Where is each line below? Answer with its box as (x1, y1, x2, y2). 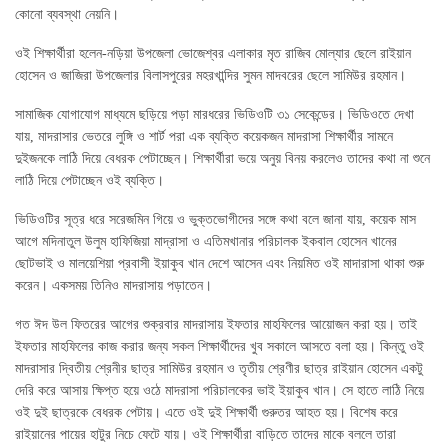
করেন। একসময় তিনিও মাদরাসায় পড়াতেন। (15, 278, 212, 294)
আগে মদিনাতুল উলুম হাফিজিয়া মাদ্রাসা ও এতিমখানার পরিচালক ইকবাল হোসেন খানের (15, 234, 397, 250)
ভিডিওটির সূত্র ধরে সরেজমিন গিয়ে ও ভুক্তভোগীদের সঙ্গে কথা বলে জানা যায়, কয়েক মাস (15, 212, 416, 228)
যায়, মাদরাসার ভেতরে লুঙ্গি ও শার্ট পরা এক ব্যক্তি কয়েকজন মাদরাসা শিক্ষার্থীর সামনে (15, 129, 393, 145)
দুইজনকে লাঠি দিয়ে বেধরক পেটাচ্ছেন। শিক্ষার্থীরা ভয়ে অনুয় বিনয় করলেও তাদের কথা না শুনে (15, 151, 430, 167)
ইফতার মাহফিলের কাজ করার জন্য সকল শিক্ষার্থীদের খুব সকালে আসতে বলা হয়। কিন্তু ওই (15, 339, 424, 355)
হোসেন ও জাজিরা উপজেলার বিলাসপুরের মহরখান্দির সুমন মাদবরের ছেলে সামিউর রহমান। (15, 68, 406, 84)
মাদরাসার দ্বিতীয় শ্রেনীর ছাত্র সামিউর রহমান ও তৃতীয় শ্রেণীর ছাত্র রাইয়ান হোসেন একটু (15, 361, 423, 377)
